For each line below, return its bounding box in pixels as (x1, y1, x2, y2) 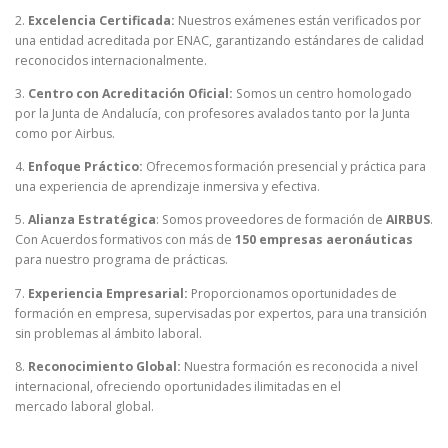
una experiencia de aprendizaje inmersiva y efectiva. (15, 178, 320, 196)
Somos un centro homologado (233, 85, 412, 103)
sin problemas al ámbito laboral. (15, 324, 202, 342)
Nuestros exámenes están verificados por (175, 12, 421, 29)
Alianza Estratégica (28, 211, 156, 229)
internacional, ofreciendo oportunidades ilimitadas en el (15, 377, 341, 395)
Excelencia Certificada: (28, 12, 175, 29)
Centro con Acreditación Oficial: (28, 85, 233, 103)
